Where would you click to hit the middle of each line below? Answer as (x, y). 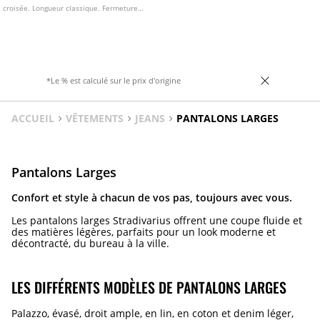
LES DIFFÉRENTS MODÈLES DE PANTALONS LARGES (149, 287)
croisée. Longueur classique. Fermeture (71, 7)
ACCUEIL (33, 118)
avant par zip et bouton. (45, 19)
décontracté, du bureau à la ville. (90, 243)
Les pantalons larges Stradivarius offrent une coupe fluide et (157, 220)
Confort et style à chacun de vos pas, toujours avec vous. (152, 197)
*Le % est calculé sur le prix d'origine (114, 80)
